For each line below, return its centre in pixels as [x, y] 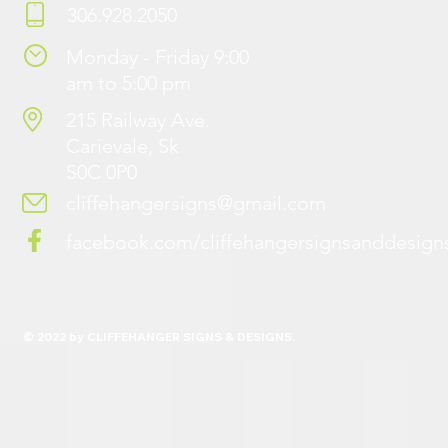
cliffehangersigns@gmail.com [196, 203]
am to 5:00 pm [128, 83]
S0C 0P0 [101, 172]
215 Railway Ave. [138, 120]
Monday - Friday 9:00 [157, 57]
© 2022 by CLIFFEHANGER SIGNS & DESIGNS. [160, 336]
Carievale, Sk [122, 146]
